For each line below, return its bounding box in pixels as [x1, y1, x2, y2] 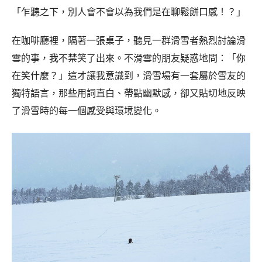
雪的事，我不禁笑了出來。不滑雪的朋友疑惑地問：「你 [12, 51, 246, 64]
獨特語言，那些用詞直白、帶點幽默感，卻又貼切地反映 [12, 86, 246, 99]
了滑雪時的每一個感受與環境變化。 [12, 104, 161, 117]
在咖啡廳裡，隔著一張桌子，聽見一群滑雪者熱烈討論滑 [12, 33, 246, 47]
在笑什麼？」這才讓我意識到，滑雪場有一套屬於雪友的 [12, 68, 246, 82]
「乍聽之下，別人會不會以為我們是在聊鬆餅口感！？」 [12, 5, 246, 19]
